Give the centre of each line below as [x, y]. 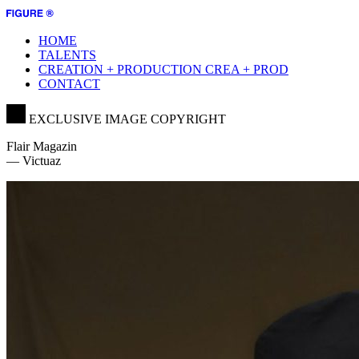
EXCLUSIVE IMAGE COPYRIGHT [127, 119]
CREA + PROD [247, 69]
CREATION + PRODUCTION [120, 69]
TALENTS [67, 55]
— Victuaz [34, 161]
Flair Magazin [42, 146]
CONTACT [69, 84]
